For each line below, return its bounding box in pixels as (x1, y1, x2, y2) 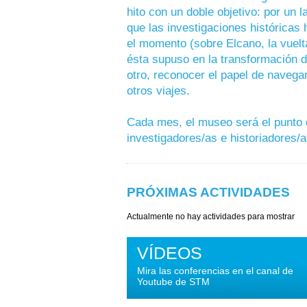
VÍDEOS (137, 243, 202, 262)
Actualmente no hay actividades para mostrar (127, 211, 295, 221)
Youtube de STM (137, 275, 210, 287)
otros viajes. (127, 84, 190, 98)
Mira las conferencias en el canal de (137, 265, 293, 276)
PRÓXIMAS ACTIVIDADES (127, 185, 290, 200)
